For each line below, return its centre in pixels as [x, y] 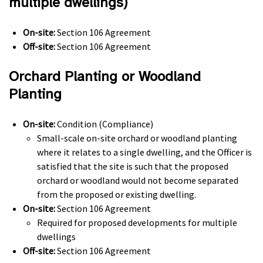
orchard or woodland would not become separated [138, 180]
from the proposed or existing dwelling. [117, 194]
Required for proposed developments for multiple [137, 222]
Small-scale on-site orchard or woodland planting [137, 138]
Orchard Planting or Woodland [105, 76]
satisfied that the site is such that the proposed [133, 166]
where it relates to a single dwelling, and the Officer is [144, 152]
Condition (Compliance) [105, 124]
